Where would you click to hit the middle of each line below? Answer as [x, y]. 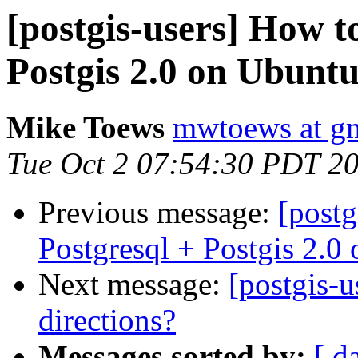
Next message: [133, 284]
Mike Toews [86, 128]
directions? [107, 320]
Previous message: [158, 213]
